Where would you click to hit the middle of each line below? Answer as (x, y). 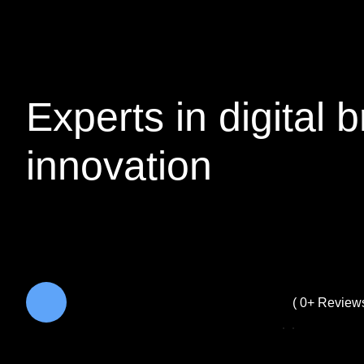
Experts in (122, 117)
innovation (119, 166)
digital (277, 117)
